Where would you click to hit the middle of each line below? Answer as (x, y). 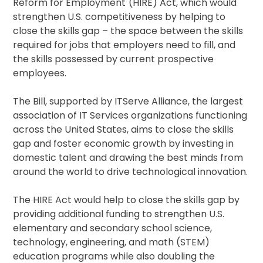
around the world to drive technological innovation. (131, 172)
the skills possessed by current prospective (114, 59)
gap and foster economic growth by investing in (124, 144)
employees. (40, 73)
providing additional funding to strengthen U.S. (119, 214)
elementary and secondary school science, (113, 228)
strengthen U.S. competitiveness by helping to (119, 17)
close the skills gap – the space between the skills (128, 31)
